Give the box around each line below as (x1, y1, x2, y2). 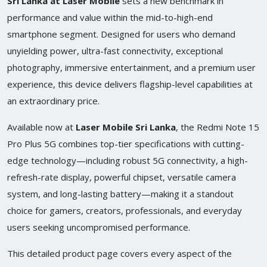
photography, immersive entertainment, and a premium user (7, 61, 256, 73)
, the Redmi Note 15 (176, 120, 259, 133)
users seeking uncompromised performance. (7, 221, 190, 233)
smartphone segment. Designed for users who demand (7, 27, 235, 40)
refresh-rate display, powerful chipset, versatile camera (7, 170, 236, 183)
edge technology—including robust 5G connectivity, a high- (7, 154, 248, 166)
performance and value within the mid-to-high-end (7, 11, 213, 23)
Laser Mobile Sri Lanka (76, 120, 176, 133)
